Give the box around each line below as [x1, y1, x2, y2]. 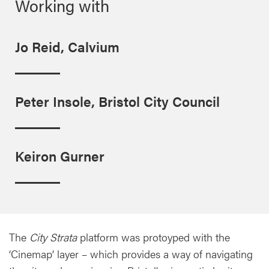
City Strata [29, 229, 80, 244]
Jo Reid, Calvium [15, 37, 119, 56]
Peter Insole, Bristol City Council [15, 91, 220, 111]
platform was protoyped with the [80, 229, 230, 244]
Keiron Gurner [15, 146, 104, 166]
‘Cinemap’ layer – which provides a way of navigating [9, 246, 253, 261]
